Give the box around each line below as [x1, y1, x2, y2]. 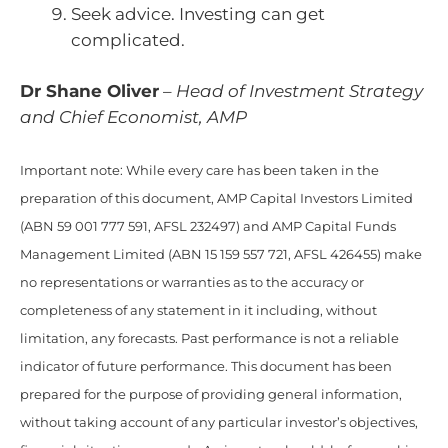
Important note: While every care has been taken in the [20, 162, 379, 178]
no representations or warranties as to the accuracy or [20, 274, 364, 290]
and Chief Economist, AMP [20, 107, 247, 128]
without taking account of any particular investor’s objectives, [20, 414, 418, 430]
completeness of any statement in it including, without [20, 302, 377, 318]
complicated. [71, 29, 185, 50]
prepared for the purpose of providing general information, [20, 386, 402, 402]
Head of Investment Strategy [176, 81, 423, 102]
